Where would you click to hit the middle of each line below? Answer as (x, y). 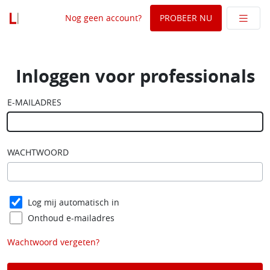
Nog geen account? (103, 18)
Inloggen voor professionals (135, 76)
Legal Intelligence (72, 35)
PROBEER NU (186, 18)
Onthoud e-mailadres (71, 218)
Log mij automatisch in (74, 202)
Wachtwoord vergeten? (53, 242)
